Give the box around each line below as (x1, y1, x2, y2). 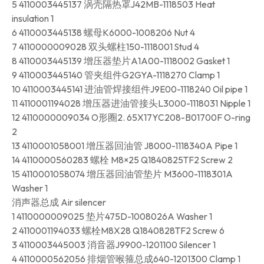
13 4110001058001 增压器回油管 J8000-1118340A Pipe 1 (12, 140, 237, 152)
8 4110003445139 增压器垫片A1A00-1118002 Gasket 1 (12, 55, 230, 67)
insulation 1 (12, 12, 54, 25)
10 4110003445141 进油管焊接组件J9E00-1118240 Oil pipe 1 (12, 83, 247, 95)
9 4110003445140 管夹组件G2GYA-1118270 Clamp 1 (12, 69, 220, 81)
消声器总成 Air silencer (12, 196, 106, 209)
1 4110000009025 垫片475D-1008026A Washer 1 (12, 210, 212, 223)
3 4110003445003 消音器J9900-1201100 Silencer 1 (12, 239, 216, 251)
